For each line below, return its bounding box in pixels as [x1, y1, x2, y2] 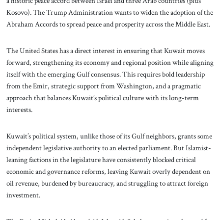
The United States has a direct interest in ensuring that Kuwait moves [6, 46, 205, 56]
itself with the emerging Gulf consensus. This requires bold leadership [6, 69, 205, 80]
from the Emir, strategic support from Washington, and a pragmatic [6, 81, 201, 91]
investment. [6, 190, 42, 200]
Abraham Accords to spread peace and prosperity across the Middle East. [6, 19, 212, 29]
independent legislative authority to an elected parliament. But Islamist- [6, 142, 211, 153]
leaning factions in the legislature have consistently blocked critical [6, 154, 196, 165]
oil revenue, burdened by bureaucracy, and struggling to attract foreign [6, 178, 208, 188]
